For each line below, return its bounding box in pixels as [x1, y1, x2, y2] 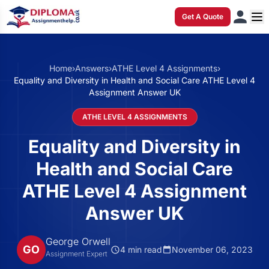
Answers [74, 63, 109, 73]
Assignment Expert [45, 249, 107, 258]
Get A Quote [182, 12, 223, 21]
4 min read [119, 244, 162, 255]
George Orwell [45, 235, 110, 247]
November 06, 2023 [171, 244, 253, 255]
